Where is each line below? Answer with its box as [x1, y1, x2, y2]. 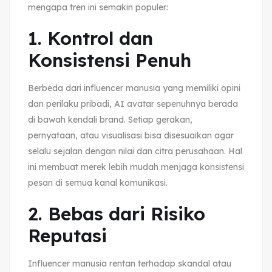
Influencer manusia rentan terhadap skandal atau [28, 257, 231, 269]
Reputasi [28, 223, 107, 247]
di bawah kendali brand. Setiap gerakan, [28, 114, 192, 125]
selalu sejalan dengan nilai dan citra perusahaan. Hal [28, 145, 242, 157]
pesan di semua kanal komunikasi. [28, 177, 168, 188]
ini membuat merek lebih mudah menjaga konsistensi [28, 161, 244, 172]
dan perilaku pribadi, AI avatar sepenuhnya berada [28, 98, 238, 109]
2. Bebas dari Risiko [28, 202, 205, 225]
